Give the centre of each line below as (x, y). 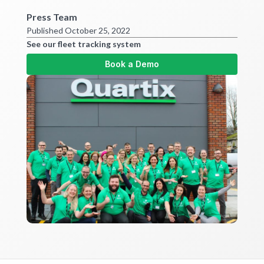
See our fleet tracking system (84, 44)
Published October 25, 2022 (78, 31)
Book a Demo (132, 64)
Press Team (52, 17)
